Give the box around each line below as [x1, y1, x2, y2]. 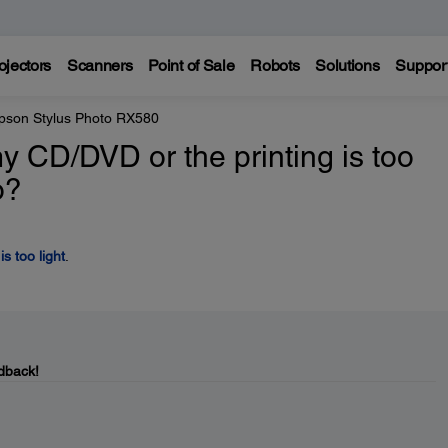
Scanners [66, 56, 133, 75]
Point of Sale [148, 56, 235, 75]
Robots [250, 56, 300, 75]
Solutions [315, 56, 380, 75]
